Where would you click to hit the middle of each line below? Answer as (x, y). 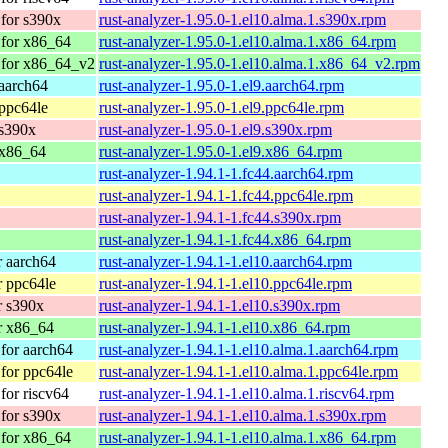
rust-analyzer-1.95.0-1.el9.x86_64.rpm (220, 151)
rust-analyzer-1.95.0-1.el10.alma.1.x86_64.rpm (247, 41)
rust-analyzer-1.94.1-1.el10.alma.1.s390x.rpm (242, 415)
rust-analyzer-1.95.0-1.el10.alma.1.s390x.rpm (242, 19)
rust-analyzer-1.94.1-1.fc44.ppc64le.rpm (226, 195)
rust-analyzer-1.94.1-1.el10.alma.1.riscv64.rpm (246, 393)
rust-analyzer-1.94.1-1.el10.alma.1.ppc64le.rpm (248, 371)
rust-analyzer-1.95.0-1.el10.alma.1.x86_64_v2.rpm (259, 63)
